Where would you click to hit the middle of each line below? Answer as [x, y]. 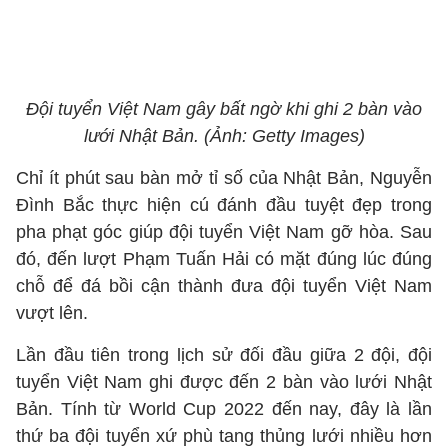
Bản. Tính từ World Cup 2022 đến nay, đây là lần [224, 409]
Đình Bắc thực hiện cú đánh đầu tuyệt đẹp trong [224, 205]
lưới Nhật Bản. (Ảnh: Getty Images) [224, 136]
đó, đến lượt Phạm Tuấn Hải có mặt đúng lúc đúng [224, 259]
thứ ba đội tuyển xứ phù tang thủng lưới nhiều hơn [224, 436]
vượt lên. [52, 313]
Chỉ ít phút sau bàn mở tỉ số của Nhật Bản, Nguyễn [224, 178]
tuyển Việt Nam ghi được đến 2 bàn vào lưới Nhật [224, 382]
